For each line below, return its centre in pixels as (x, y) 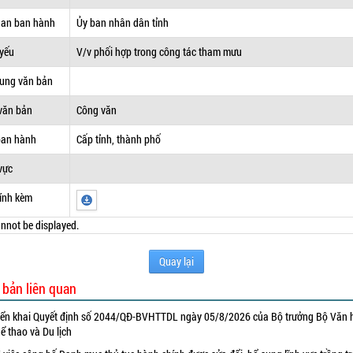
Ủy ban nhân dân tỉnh (123, 22)
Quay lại (176, 261)
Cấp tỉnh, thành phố (119, 139)
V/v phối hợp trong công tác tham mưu (160, 52)
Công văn (97, 110)
